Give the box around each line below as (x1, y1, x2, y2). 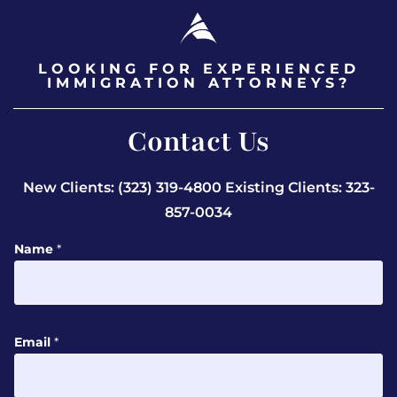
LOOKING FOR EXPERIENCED (37, 60, 360, 78)
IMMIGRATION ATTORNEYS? (46, 74, 351, 92)
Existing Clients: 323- (224, 179, 375, 197)
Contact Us (128, 123, 269, 161)
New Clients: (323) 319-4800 (22, 179, 225, 197)
